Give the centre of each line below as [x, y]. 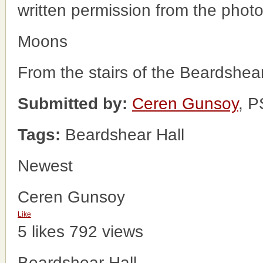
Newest [45, 166]
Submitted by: [73, 104]
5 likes [41, 232]
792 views [106, 232]
